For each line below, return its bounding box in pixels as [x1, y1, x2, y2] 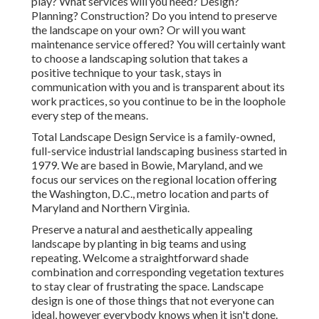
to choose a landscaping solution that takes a [31, 51, 248, 66]
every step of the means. [31, 108, 148, 122]
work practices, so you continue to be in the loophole [31, 94, 286, 108]
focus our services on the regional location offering [31, 172, 277, 187]
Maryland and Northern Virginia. [31, 201, 189, 215]
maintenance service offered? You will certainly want [31, 37, 286, 51]
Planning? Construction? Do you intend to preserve [31, 9, 277, 23]
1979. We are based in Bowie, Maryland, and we [31, 158, 263, 172]
